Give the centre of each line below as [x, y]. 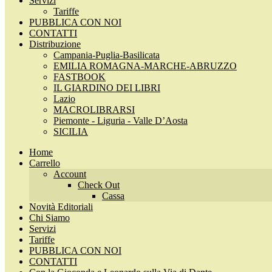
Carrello [45, 163]
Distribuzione [55, 44]
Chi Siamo [49, 218]
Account [70, 174]
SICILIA [71, 131]
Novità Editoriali [61, 207]
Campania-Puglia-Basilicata [107, 55]
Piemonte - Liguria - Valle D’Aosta [121, 121]
